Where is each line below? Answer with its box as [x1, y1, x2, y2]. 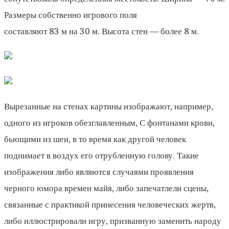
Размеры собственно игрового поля [4, 9, 137, 20]
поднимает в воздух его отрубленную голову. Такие [4, 150, 199, 161]
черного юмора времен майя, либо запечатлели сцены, [4, 182, 209, 193]
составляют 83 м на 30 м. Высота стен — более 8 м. [4, 26, 199, 36]
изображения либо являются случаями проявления [4, 166, 194, 177]
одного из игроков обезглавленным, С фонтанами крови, [4, 117, 215, 128]
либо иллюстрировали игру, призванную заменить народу [4, 215, 221, 226]
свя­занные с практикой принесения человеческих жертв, [4, 199, 216, 210]
